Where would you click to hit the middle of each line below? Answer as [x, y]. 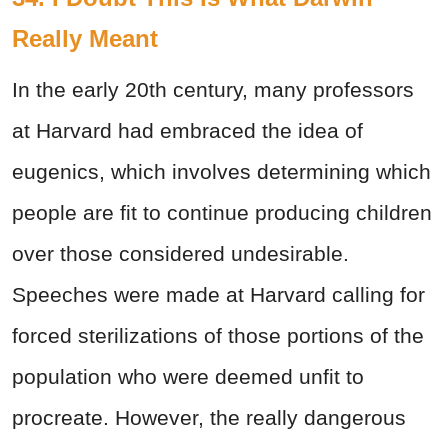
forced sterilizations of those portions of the [218, 336]
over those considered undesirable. [180, 254]
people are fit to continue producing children [222, 213]
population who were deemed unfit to [188, 377]
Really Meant [88, 39]
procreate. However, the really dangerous [209, 418]
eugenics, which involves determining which [221, 172]
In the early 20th [89, 90]
